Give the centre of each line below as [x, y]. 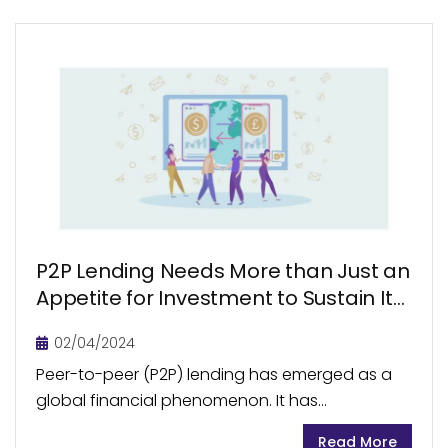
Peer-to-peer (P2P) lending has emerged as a [214, 374]
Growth [72, 324]
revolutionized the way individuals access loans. [223, 426]
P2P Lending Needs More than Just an [223, 270]
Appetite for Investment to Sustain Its [220, 297]
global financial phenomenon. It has [177, 400]
